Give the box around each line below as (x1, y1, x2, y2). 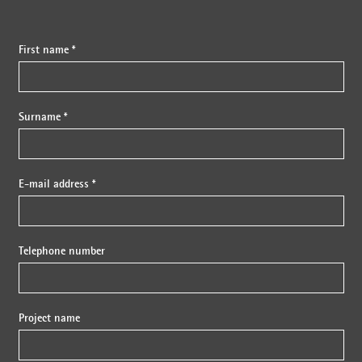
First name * (18, 41, 75, 57)
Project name (18, 309, 80, 325)
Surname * (18, 108, 67, 124)
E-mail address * (18, 175, 95, 191)
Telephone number (18, 242, 105, 258)
